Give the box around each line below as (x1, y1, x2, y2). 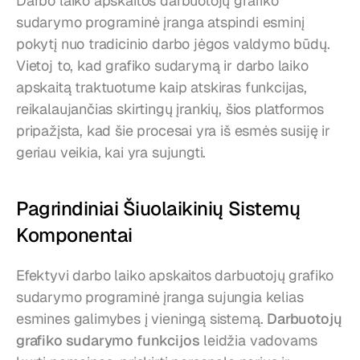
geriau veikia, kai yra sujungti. (16, 143, 207, 162)
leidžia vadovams (199, 331, 318, 350)
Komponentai (16, 223, 133, 247)
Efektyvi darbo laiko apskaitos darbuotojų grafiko (16, 266, 334, 284)
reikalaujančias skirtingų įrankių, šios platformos (16, 100, 325, 118)
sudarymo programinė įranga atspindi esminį (16, 13, 305, 31)
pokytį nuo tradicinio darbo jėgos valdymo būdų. (16, 35, 330, 53)
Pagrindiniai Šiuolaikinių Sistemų (16, 196, 301, 221)
